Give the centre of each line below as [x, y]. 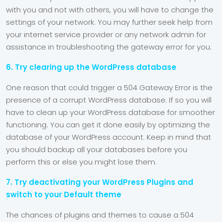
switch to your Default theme [64, 194]
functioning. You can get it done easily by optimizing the [108, 125]
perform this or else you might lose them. [82, 162]
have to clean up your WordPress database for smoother [111, 112]
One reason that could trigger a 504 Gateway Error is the [109, 87]
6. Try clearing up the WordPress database [91, 67]
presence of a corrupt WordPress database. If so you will [109, 100]
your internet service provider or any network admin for [106, 34]
